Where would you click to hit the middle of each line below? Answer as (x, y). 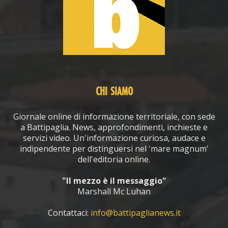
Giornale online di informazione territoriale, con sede (114, 116)
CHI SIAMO (114, 92)
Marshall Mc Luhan (114, 191)
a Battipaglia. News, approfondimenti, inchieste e (114, 127)
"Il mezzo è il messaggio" (114, 180)
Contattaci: (69, 212)
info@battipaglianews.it (135, 212)
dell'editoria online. (114, 159)
